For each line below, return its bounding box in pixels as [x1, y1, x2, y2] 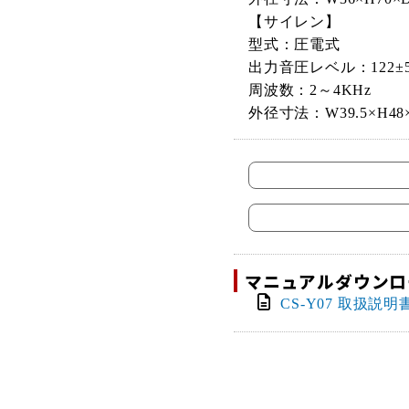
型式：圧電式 [248, 37, 341, 53]
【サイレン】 [248, 14, 341, 30]
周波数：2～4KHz [248, 82, 372, 99]
